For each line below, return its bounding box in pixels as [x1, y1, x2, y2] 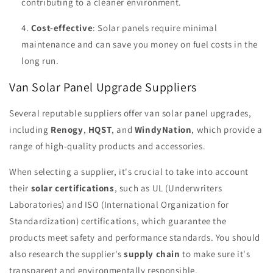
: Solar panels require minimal [93, 22, 218, 34]
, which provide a [191, 124, 263, 136]
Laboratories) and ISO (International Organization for [9, 199, 229, 211]
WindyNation [134, 124, 192, 136]
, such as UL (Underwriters [114, 182, 222, 194]
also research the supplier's [9, 248, 124, 260]
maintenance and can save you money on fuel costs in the [21, 38, 258, 51]
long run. [21, 55, 59, 67]
